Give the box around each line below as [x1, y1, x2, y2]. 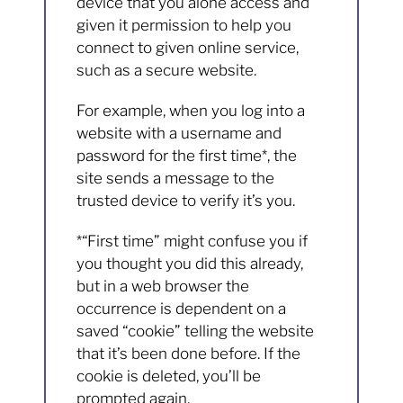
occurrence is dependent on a [76, 300, 287, 318]
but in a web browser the [76, 277, 250, 296]
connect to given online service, [76, 39, 300, 58]
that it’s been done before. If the [76, 345, 301, 363]
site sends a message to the [76, 169, 275, 188]
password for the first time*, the [76, 147, 298, 166]
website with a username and [76, 124, 282, 143]
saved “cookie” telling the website [76, 322, 315, 341]
